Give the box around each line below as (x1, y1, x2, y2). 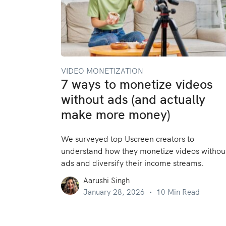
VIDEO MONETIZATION (61, 65, 143, 76)
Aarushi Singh (83, 175, 130, 185)
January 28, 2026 (83, 186, 145, 197)
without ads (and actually (61, 94, 205, 106)
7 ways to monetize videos (61, 79, 213, 91)
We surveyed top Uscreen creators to (61, 133, 194, 144)
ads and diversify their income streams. (61, 157, 204, 168)
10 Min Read (156, 186, 200, 197)
